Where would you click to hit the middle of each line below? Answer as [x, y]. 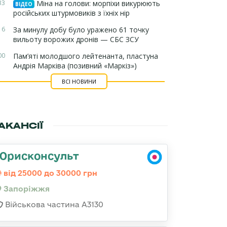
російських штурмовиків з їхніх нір [71, 13]
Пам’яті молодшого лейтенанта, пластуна [86, 56]
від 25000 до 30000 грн [49, 173]
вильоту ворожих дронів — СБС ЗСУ [76, 39]
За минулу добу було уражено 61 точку [81, 30]
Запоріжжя [26, 189]
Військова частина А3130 [53, 204]
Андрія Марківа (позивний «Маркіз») [75, 66]
